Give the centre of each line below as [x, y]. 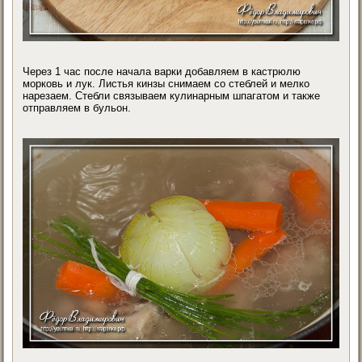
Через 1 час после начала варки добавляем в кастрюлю [162, 71]
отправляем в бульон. [77, 107]
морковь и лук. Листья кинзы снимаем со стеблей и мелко [166, 83]
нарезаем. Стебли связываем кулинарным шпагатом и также [172, 95]
